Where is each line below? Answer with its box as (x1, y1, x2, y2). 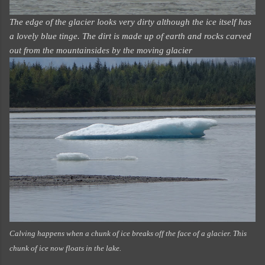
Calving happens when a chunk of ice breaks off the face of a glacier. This (9, 229, 247, 238)
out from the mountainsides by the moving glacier (9, 45, 192, 55)
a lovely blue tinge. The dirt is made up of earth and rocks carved (9, 31, 251, 41)
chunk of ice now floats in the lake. (9, 244, 121, 253)
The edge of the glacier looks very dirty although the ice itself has (9, 17, 251, 27)
